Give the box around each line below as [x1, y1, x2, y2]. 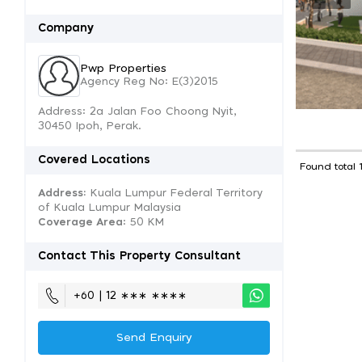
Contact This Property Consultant [38, 250, 241, 262]
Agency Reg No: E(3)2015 [80, 76, 218, 87]
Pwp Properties [80, 62, 166, 74]
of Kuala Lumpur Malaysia [38, 203, 181, 213]
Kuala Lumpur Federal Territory [86, 188, 263, 199]
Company [38, 23, 94, 34]
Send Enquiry [116, 332, 192, 343]
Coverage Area [38, 217, 123, 228]
